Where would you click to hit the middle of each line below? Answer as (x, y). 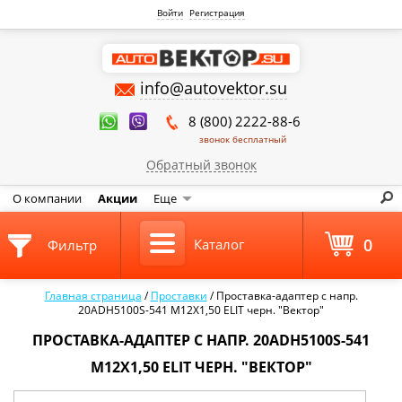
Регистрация (218, 13)
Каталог (218, 244)
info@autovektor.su (214, 88)
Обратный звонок (201, 165)
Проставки (179, 296)
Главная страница (93, 296)
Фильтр (72, 245)
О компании (47, 198)
